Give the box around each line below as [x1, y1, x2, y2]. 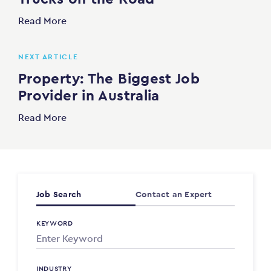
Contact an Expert [135, 189, 212, 200]
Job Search [36, 189, 82, 200]
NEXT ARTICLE [18, 52, 79, 62]
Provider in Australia [18, 86, 160, 105]
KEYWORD [36, 219, 73, 228]
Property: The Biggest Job [18, 69, 200, 88]
